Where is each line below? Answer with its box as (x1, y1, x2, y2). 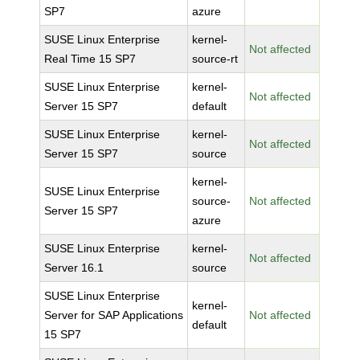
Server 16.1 (44, 261, 104, 274)
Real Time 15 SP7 (44, 52, 137, 65)
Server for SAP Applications (44, 309, 184, 321)
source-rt (192, 52, 239, 65)
